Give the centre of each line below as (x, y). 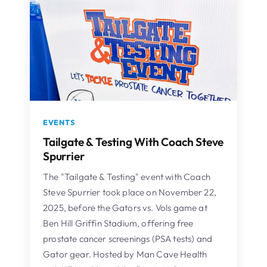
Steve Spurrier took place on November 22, (130, 192)
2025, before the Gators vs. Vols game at (125, 207)
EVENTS (59, 122)
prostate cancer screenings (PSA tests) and (128, 238)
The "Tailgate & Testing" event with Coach (127, 176)
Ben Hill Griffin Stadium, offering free (118, 223)
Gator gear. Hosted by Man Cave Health (125, 254)
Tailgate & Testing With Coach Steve (133, 142)
